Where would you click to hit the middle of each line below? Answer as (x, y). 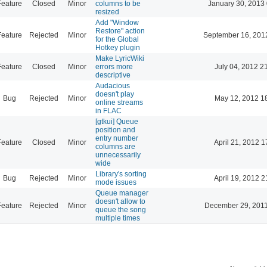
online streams (119, 102)
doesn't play (115, 94)
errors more (114, 66)
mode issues (116, 182)
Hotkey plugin (118, 47)
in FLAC (108, 111)
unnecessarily (118, 155)
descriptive (113, 75)
